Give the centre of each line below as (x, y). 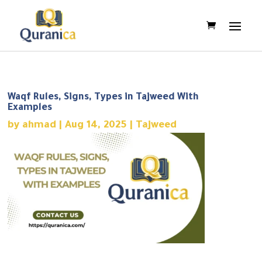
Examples (30, 108)
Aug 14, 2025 (96, 126)
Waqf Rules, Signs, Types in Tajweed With (104, 97)
